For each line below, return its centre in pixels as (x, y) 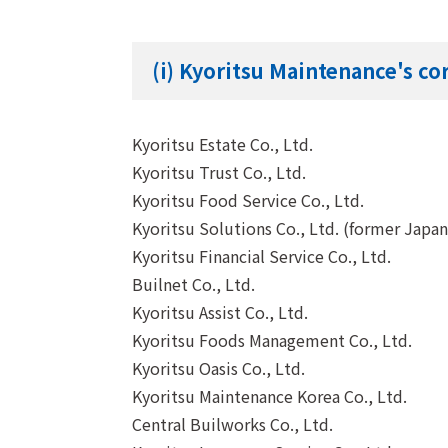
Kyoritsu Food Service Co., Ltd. (248, 200)
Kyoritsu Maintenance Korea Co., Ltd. (269, 396)
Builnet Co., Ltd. (193, 284)
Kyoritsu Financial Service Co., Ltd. (261, 256)
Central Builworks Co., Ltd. (232, 424)
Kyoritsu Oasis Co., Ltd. (218, 368)
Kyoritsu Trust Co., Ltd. (219, 172)
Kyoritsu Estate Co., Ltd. (222, 144)
